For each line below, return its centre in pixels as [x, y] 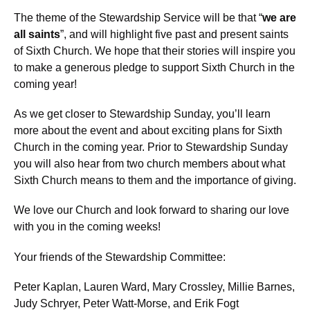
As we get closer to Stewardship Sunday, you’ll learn [142, 114]
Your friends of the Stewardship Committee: [120, 257]
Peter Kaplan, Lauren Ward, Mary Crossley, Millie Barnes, [154, 286]
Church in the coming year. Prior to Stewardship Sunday [151, 147]
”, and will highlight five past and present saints [174, 35]
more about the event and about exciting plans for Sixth [148, 131]
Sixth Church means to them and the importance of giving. [155, 181]
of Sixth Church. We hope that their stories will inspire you [155, 51]
